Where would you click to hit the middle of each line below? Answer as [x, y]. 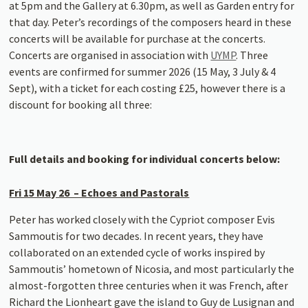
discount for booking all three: [81, 104]
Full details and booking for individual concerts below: [145, 158]
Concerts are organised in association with [110, 55]
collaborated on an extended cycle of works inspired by [137, 252]
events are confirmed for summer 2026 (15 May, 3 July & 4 [143, 71]
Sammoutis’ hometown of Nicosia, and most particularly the [152, 268]
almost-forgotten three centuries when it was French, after [149, 285]
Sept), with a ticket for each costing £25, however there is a [147, 88]
